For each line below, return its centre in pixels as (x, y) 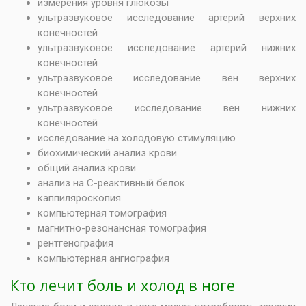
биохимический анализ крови (107, 153)
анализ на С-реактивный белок (111, 183)
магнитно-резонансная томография (122, 228)
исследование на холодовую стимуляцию (137, 138)
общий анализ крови (87, 168)
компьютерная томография (102, 213)
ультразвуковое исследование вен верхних (167, 78)
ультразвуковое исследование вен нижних (167, 108)
